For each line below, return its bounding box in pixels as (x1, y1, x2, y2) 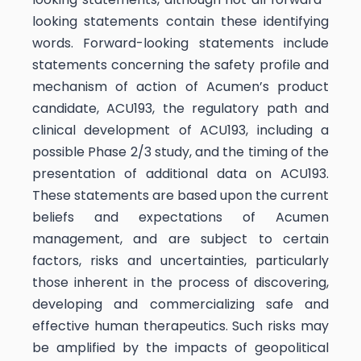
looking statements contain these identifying (32, 11, 329, 31)
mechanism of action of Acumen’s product (32, 77, 329, 96)
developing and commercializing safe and (32, 294, 329, 313)
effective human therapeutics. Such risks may (32, 316, 329, 335)
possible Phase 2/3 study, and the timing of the (32, 142, 329, 161)
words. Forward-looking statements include (32, 33, 329, 52)
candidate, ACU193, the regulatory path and (32, 98, 329, 118)
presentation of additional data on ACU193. (32, 164, 329, 183)
